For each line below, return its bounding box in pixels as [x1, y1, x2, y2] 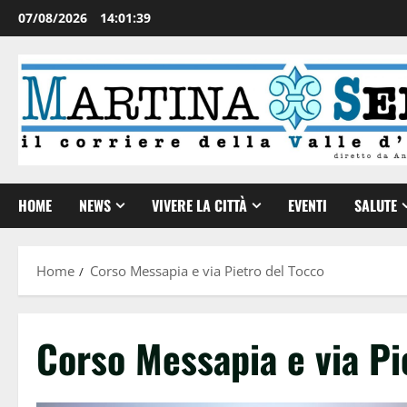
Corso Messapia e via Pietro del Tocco [90, 261, 324, 280]
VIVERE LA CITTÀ [152, 194, 247, 216]
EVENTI [288, 194, 327, 216]
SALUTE [354, 194, 397, 216]
